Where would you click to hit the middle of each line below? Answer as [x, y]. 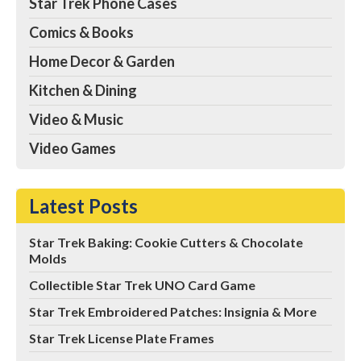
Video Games [73, 149]
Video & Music [76, 120]
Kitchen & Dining [83, 91]
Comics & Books [81, 33]
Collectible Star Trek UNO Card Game [142, 285]
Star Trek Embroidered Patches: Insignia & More [173, 312]
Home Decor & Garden [102, 62]
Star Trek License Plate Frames [122, 338]
